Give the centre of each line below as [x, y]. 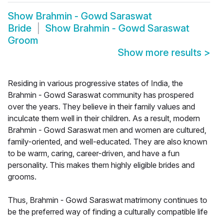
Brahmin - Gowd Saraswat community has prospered [101, 95]
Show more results [161, 53]
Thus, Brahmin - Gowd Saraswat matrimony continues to [108, 200]
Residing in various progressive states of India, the [95, 83]
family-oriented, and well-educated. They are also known [108, 142]
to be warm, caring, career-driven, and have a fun [94, 154]
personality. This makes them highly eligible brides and [101, 165]
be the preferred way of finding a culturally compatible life [108, 212]
